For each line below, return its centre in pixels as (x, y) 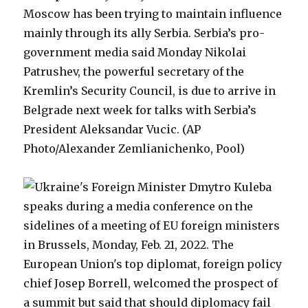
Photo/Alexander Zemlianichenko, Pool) (134, 148)
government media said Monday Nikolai (135, 52)
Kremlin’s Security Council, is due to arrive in (150, 91)
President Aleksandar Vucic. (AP (112, 129)
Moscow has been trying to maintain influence (153, 14)
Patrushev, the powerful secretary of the (134, 71)
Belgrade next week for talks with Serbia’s (140, 110)
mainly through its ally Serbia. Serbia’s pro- (144, 33)
